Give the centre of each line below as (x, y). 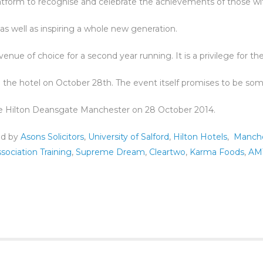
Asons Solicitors (52, 137)
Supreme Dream (110, 152)
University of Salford (129, 137)
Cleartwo (167, 152)
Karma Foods (217, 152)
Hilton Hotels (200, 137)
